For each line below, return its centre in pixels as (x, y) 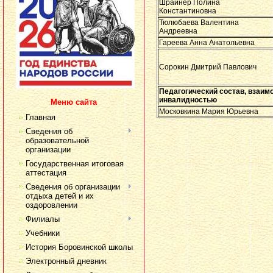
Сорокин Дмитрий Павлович (208, 67)
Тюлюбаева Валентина (199, 23)
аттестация (46, 173)
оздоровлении (51, 205)
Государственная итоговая (75, 164)
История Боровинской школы (79, 247)
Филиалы (43, 219)
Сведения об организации (73, 187)
